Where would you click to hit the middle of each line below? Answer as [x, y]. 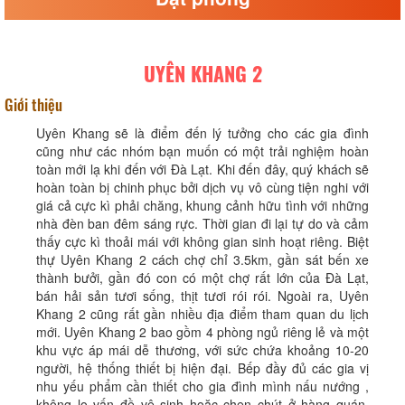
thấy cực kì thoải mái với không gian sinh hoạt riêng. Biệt [202, 241]
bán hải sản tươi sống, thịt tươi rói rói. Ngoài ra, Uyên [202, 296]
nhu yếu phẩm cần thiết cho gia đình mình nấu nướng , [202, 386]
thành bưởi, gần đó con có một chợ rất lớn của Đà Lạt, [202, 278]
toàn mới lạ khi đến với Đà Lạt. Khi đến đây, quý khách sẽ [202, 169]
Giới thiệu [33, 104]
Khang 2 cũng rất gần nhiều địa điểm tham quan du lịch [202, 314]
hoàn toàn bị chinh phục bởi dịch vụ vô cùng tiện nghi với [202, 187]
